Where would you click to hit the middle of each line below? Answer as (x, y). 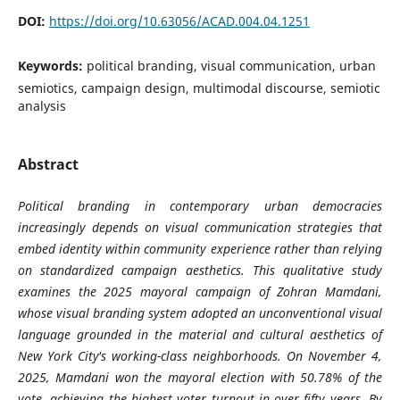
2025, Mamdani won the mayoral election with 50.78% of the (200, 378)
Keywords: (52, 65)
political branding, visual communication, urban (231, 65)
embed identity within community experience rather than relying (200, 249)
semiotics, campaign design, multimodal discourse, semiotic (199, 87)
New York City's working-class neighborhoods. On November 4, (200, 356)
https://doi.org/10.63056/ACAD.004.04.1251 (179, 21)
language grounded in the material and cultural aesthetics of (200, 335)
